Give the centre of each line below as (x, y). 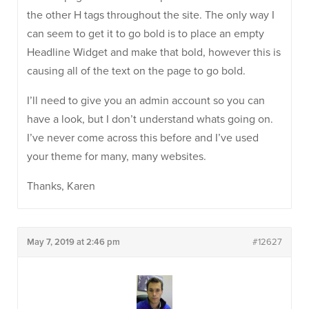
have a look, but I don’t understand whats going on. (150, 119)
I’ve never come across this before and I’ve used (143, 138)
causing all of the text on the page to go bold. (136, 71)
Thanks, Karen (61, 186)
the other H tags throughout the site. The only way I (151, 15)
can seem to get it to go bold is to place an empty (146, 34)
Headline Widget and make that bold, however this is (154, 52)
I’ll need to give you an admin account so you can (146, 101)
